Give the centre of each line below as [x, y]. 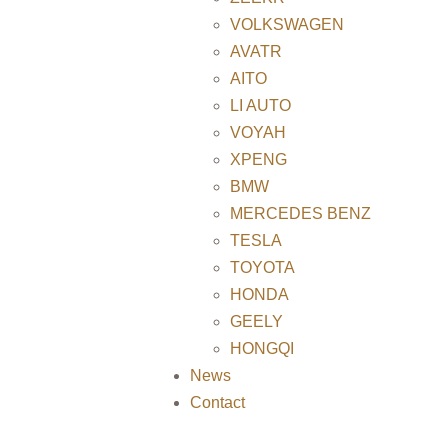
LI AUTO [260, 106]
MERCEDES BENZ [300, 214]
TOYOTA [262, 268]
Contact [217, 403]
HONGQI [262, 349]
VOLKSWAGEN [287, 25]
